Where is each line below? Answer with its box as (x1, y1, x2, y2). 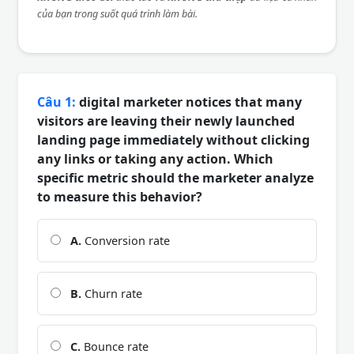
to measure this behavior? (37, 187, 202, 205)
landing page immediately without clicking (37, 130, 310, 149)
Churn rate (81, 285, 142, 301)
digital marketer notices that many (76, 92, 302, 111)
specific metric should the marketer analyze (37, 168, 314, 186)
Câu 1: (37, 92, 76, 111)
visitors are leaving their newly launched (37, 111, 295, 130)
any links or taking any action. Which (37, 149, 273, 168)
